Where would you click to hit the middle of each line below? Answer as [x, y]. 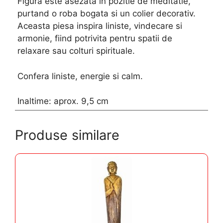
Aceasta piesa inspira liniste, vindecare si [100, 26]
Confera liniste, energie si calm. [80, 76]
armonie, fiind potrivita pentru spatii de [95, 38]
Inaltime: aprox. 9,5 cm [63, 101]
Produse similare [67, 135]
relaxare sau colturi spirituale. [76, 51]
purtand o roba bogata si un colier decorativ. [107, 13]
